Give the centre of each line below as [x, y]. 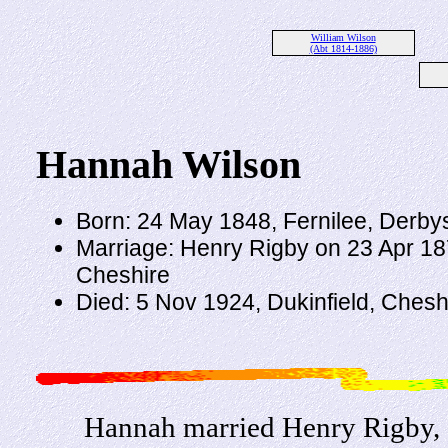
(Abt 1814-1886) [343, 48]
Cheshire [122, 274]
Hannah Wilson [168, 164]
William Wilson [343, 37]
